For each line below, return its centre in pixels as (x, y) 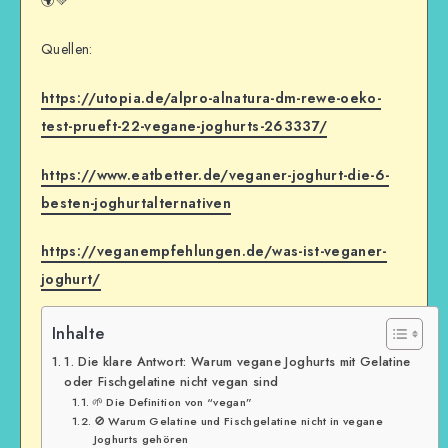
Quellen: (67, 48)
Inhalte (78, 332)
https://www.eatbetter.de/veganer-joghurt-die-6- (215, 174)
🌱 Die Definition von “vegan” (172, 402)
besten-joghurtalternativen (136, 202)
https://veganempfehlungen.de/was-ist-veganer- (214, 251)
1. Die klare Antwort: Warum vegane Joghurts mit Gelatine (237, 362)
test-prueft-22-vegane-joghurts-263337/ (184, 125)
